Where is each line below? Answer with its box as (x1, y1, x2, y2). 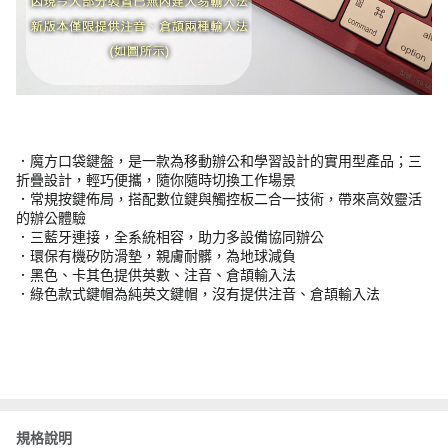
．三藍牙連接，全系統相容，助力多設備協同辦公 (16, 228, 324, 245)
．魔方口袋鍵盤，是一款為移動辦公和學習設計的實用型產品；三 (16, 152, 422, 169)
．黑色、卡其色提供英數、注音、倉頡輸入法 (16, 266, 296, 283)
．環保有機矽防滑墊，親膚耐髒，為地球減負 (16, 247, 296, 264)
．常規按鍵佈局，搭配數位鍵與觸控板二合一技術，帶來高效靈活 (16, 190, 422, 207)
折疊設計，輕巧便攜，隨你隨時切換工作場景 (16, 171, 296, 188)
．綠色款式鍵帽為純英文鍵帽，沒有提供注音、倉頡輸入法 (16, 285, 380, 302)
